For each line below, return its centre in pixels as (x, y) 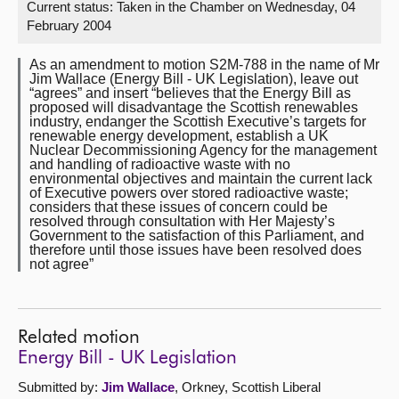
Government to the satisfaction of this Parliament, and (197, 236)
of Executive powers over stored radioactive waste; (189, 193)
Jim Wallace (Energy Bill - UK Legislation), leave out (194, 79)
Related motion (79, 338)
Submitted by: (60, 387)
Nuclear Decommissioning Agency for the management (203, 150)
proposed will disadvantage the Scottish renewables (194, 107)
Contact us (55, 84)
